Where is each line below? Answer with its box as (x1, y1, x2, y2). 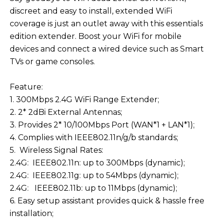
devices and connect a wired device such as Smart (10, 44, 204, 54)
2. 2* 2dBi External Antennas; (10, 107, 122, 117)
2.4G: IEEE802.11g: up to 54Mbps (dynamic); (10, 170, 179, 180)
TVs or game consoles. (10, 56, 95, 66)
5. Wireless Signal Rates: (10, 145, 103, 155)
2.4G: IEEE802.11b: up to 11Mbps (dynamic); (10, 183, 177, 193)
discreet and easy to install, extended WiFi (10, 6, 172, 16)
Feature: (10, 82, 43, 91)
